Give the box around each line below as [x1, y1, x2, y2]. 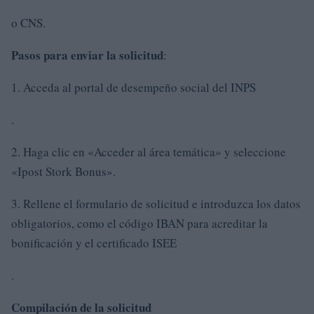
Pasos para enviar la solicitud [11, 46, 163, 64]
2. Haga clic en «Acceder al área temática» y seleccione [11, 143, 286, 160]
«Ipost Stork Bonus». [11, 163, 116, 179]
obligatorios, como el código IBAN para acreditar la [11, 214, 268, 231]
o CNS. [11, 14, 46, 31]
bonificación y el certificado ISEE [11, 234, 177, 251]
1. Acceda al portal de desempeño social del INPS [11, 78, 256, 95]
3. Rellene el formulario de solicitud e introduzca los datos [11, 195, 301, 212]
